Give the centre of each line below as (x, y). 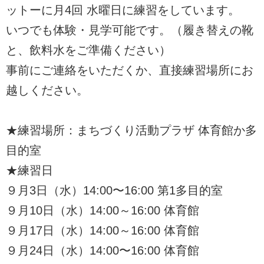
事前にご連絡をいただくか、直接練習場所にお (130, 70)
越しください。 (47, 90)
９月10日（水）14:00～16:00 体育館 (103, 211)
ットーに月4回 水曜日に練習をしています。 (123, 10)
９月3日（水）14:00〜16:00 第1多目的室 (114, 191)
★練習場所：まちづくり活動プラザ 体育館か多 (131, 131)
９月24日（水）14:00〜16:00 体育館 (103, 251)
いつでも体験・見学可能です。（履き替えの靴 (130, 30)
